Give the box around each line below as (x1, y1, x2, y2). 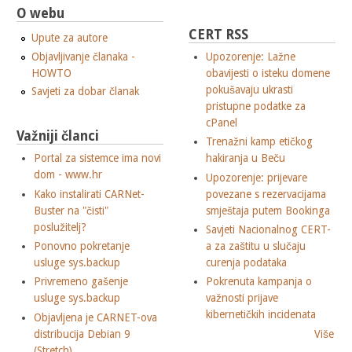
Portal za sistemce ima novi (34, 152, 162, 165)
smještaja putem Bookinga (206, 203, 331, 217)
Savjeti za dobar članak (31, 85, 139, 98)
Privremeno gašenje (34, 275, 129, 288)
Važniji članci (16, 128, 99, 145)
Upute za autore (31, 31, 108, 44)
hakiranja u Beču (206, 152, 286, 165)
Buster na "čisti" (34, 203, 109, 217)
